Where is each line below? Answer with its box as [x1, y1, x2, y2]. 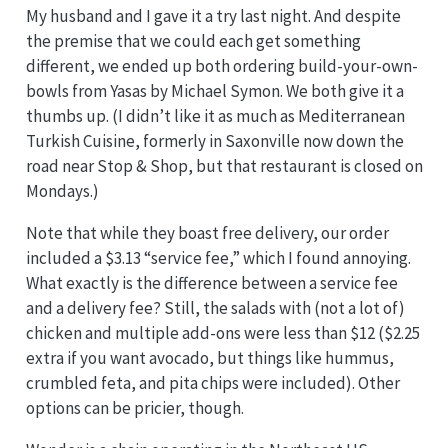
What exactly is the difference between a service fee [25, 272, 398, 295]
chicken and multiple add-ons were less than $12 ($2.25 [25, 322, 420, 345]
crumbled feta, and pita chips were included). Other [25, 372, 400, 395]
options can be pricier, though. [25, 397, 244, 420]
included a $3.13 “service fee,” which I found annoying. [25, 247, 411, 270]
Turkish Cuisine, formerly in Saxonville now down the [25, 130, 404, 153]
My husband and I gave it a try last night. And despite [25, 5, 401, 28]
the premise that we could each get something [25, 30, 361, 53]
